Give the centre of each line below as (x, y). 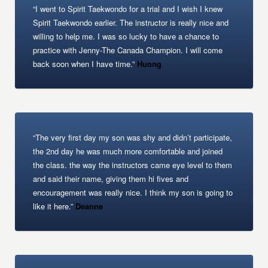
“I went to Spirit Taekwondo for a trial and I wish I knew (128, 9)
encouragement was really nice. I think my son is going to (133, 192)
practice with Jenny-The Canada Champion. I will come (128, 50)
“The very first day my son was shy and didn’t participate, (133, 137)
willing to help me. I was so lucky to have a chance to (126, 36)
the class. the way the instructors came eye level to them (133, 165)
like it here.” (53, 206)
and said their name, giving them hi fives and (111, 179)
